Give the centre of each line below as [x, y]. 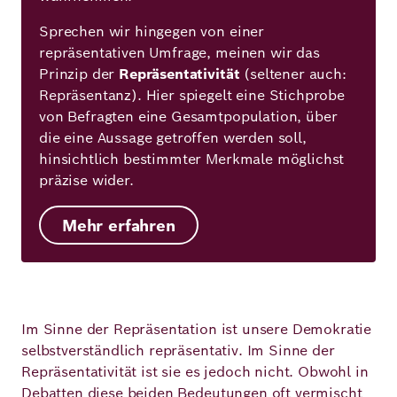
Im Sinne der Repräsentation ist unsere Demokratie [197, 329]
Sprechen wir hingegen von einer [152, 31]
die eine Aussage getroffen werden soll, [173, 138]
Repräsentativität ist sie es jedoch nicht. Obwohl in [195, 372]
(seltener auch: [293, 74]
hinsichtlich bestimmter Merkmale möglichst [192, 159]
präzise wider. [86, 180]
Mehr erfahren [119, 225]
